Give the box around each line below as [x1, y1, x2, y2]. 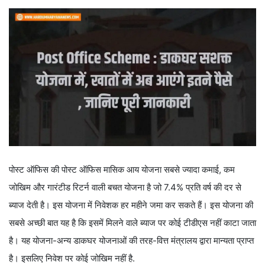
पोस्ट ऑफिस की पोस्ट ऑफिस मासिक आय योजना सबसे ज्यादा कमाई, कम [9, 164, 235, 176]
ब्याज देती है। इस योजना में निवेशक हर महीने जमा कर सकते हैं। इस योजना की [9, 199, 253, 211]
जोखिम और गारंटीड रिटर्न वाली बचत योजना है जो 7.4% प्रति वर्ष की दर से [9, 182, 241, 193]
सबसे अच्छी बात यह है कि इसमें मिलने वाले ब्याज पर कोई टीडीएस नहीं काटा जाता [9, 217, 256, 229]
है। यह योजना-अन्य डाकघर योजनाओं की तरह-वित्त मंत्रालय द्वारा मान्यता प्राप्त [9, 235, 254, 247]
